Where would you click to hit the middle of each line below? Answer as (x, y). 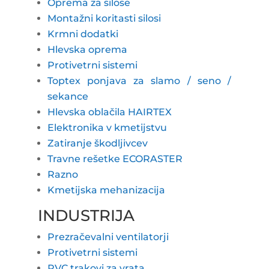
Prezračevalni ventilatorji (108, 237)
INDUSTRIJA (86, 215)
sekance (68, 96)
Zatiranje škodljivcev (97, 143)
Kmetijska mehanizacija (106, 190)
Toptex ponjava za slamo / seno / (139, 80)
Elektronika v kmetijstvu (107, 127)
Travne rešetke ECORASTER (115, 159)
